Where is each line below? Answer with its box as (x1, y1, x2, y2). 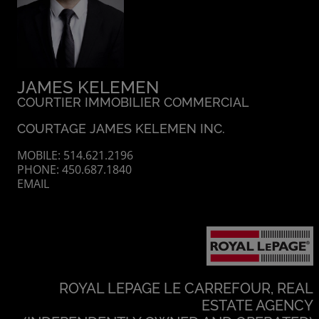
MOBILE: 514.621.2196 (17, 147, 133, 164)
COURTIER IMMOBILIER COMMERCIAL (17, 95, 249, 110)
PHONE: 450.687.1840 (17, 162, 132, 178)
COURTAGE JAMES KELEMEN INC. (17, 120, 225, 136)
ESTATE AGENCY (202, 297, 313, 315)
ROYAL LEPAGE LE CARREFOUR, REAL (59, 280, 313, 298)
